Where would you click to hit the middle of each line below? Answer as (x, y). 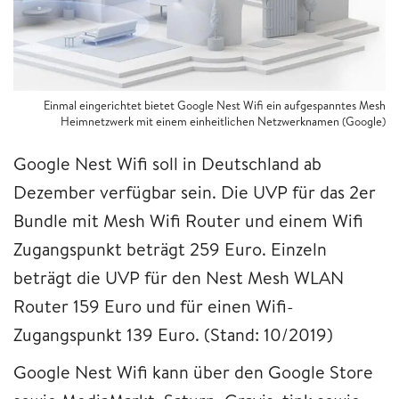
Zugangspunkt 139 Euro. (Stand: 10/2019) (173, 334)
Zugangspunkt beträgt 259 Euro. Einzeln (170, 248)
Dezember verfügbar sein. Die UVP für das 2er (195, 191)
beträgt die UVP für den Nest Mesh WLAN (179, 277)
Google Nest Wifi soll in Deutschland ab (167, 163)
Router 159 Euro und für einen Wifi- (154, 305)
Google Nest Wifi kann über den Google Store (193, 371)
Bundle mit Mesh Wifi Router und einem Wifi (188, 220)
